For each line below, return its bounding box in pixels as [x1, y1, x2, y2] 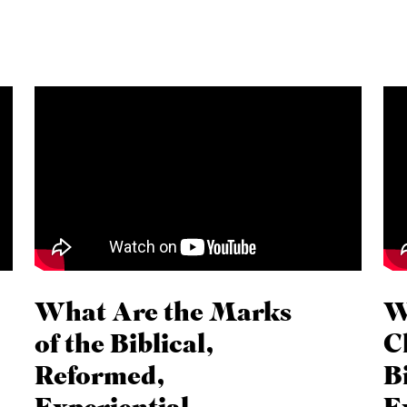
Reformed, [35, 363, 166, 391]
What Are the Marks [35, 300, 293, 327]
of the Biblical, [35, 332, 215, 359]
